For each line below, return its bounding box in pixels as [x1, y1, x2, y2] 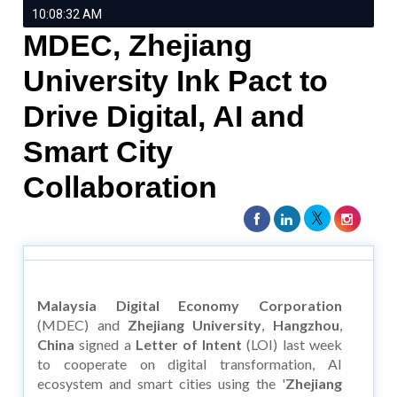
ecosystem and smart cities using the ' [37, 374, 285, 392]
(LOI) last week [246, 335, 342, 353]
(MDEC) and [37, 315, 128, 333]
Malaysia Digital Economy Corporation [37, 296, 342, 314]
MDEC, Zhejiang [23, 27, 253, 62]
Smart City [23, 134, 174, 168]
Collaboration [23, 169, 218, 204]
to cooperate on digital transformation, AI [37, 354, 342, 372]
